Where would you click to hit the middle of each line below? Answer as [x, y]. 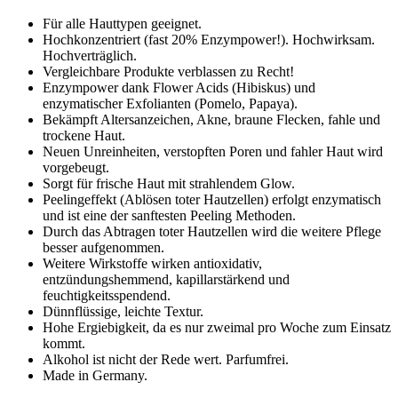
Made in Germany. [95, 375]
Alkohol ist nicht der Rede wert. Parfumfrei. [166, 359]
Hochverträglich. [90, 55]
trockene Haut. [84, 135]
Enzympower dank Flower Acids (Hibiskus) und [179, 87]
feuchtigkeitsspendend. [107, 295]
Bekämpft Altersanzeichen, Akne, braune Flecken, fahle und [211, 119]
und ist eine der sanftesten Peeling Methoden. [169, 215]
